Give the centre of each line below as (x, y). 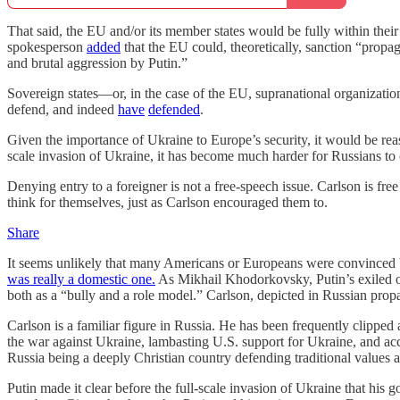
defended (174, 109)
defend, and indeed (62, 109)
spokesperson (47, 47)
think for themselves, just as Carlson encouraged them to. (167, 202)
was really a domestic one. (81, 279)
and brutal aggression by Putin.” (97, 63)
